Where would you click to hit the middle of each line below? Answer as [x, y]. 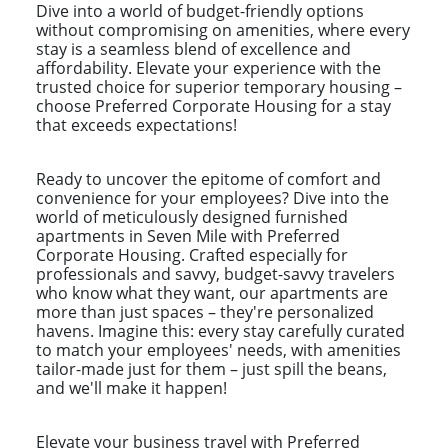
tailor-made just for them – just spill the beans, [211, 368]
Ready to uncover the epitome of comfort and [208, 178]
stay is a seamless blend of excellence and [193, 48]
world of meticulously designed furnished [192, 216]
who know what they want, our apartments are [212, 292]
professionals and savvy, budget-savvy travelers [215, 273]
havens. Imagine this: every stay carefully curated [220, 330]
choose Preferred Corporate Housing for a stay [213, 105]
